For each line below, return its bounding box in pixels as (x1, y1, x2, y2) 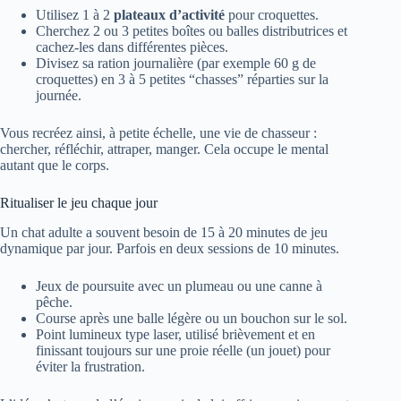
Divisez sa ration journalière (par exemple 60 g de (36, 55, 316, 72)
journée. (36, 88, 81, 104)
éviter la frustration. (36, 359, 145, 375)
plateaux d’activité (114, 7, 225, 23)
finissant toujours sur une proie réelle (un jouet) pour (36, 343, 330, 359)
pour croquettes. (225, 7, 319, 23)
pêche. (36, 294, 73, 311)
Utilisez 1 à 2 (36, 7, 114, 23)
